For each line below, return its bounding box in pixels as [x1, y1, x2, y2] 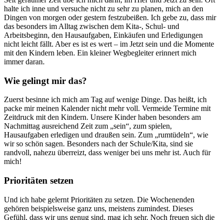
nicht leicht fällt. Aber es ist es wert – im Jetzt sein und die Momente [4, 39, 214, 48]
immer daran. [4, 57, 45, 66]
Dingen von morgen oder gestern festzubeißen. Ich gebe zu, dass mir [4, 13, 216, 22]
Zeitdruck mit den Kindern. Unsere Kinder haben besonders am [4, 113, 201, 122]
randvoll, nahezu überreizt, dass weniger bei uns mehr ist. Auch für [4, 148, 211, 157]
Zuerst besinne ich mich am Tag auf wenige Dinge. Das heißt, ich [4, 95, 207, 104]
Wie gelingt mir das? [4, 75, 87, 86]
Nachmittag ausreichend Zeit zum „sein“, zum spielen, [4, 122, 172, 131]
